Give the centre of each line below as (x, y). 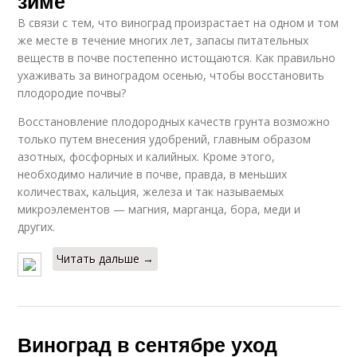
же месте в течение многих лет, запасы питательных (163, 41)
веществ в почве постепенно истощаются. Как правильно (177, 58)
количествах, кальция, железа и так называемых (151, 192)
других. (37, 227)
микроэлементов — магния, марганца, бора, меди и (159, 210)
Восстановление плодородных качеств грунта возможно (174, 122)
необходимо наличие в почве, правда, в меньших (153, 175)
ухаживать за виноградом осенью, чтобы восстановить (171, 76)
